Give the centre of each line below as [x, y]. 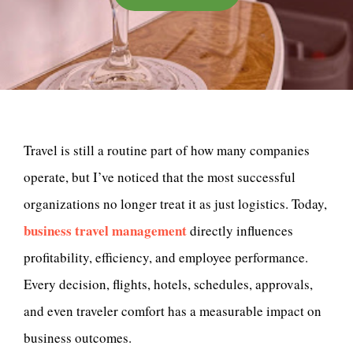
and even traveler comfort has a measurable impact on [173, 311]
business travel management [105, 230]
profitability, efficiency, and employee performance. [166, 257]
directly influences [240, 230]
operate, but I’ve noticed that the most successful [160, 177]
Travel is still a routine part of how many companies [167, 150]
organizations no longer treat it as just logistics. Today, [175, 204]
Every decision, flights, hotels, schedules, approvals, [168, 284]
